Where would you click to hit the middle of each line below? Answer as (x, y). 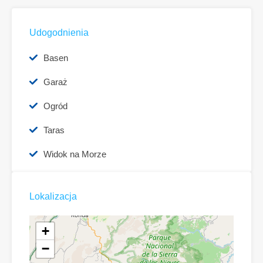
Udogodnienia (59, 33)
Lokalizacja (53, 197)
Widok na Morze (75, 154)
